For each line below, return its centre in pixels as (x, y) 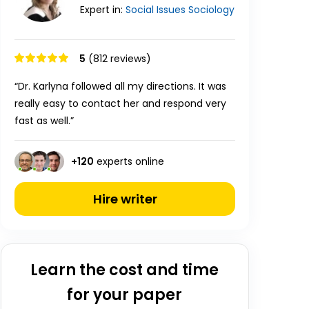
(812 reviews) (120, 59)
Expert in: (103, 10)
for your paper (125, 295)
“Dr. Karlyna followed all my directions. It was (120, 86)
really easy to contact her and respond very (120, 103)
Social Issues (156, 10)
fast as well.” (44, 121)
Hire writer (125, 199)
